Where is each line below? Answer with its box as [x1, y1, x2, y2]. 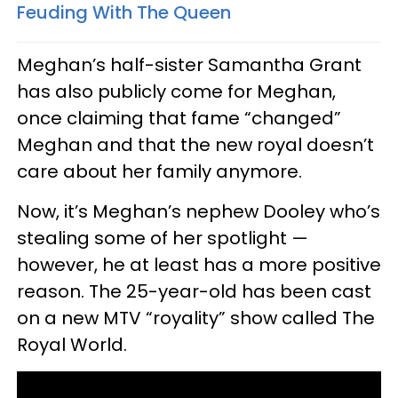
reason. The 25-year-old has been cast [17, 278, 371, 304]
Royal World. [17, 331, 127, 357]
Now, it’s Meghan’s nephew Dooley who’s [17, 198, 380, 224]
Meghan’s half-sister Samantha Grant [17, 52, 362, 77]
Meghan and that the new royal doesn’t [17, 131, 374, 157]
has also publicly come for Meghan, [17, 78, 336, 104]
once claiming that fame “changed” [17, 105, 341, 131]
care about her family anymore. [17, 158, 302, 184]
